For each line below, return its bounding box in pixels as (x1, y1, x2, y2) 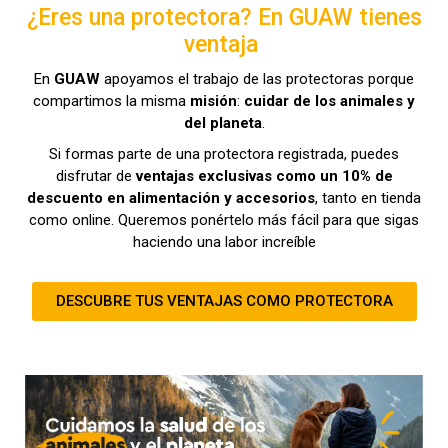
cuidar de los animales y (244, 91, 415, 110)
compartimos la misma (33, 91, 190, 110)
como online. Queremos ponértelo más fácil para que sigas (29, 210, 419, 229)
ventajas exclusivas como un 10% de (135, 166, 393, 185)
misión (190, 91, 237, 110)
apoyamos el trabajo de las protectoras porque (100, 69, 414, 88)
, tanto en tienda (315, 188, 421, 207)
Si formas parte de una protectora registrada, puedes (49, 144, 399, 163)
